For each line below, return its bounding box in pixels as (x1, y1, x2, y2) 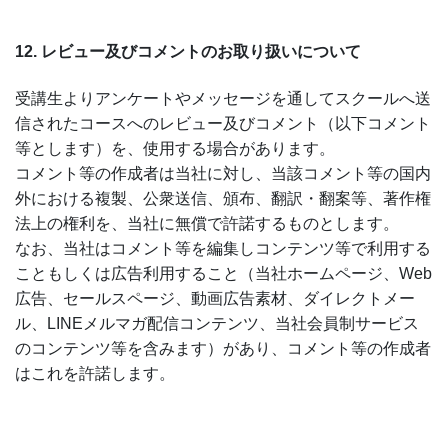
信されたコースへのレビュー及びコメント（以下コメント (15, 115, 431, 133)
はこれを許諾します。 (15, 365, 175, 383)
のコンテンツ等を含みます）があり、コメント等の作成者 (15, 340, 431, 358)
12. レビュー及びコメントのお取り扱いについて (15, 42, 361, 60)
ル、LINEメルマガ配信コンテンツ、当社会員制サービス (15, 315, 419, 333)
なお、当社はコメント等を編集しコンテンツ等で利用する (15, 240, 431, 258)
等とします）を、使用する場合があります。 (15, 140, 335, 158)
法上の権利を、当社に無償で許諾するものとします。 (15, 215, 399, 233)
